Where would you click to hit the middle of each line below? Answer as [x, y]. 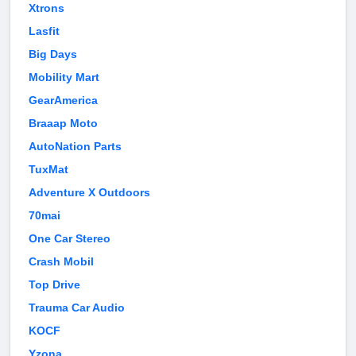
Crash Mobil [61, 262]
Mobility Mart [64, 77]
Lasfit [44, 31]
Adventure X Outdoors [89, 193]
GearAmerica [63, 101]
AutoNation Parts [75, 147]
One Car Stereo [70, 239]
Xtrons [46, 8]
